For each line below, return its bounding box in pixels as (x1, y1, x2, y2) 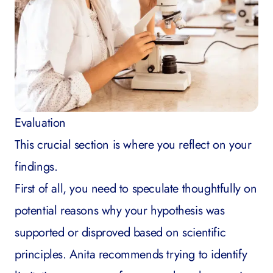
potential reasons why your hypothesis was (15, 202, 225, 220)
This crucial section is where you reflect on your (15, 136, 252, 154)
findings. (15, 158, 58, 176)
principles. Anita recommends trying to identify (15, 246, 247, 264)
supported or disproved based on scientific (15, 224, 226, 242)
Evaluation (15, 114, 66, 132)
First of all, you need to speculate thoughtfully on (15, 180, 257, 198)
